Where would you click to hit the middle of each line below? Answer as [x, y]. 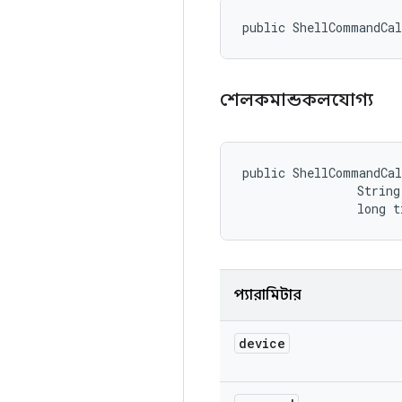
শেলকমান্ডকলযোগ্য [299, 100]
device [262, 343]
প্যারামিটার [268, 295]
